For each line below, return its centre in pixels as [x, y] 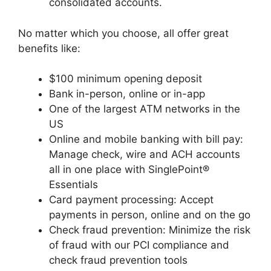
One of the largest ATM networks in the [145, 109]
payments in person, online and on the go [150, 215]
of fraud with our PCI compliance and [139, 245]
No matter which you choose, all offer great [123, 33]
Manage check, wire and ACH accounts [145, 154]
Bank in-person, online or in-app [127, 94]
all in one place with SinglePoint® [129, 169]
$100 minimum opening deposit [126, 79]
